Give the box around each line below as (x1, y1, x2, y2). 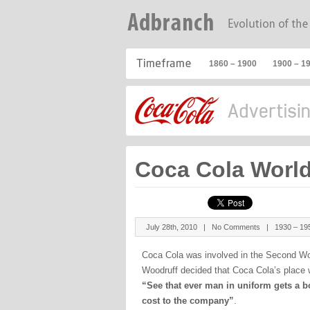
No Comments (212, 223, 261, 231)
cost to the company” (142, 295, 235, 306)
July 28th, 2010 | (146, 223, 212, 231)
